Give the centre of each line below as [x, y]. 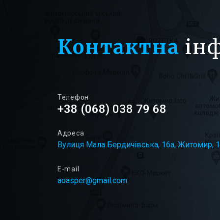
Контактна [119, 47]
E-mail [69, 169]
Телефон [73, 97]
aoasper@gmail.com [92, 180]
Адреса [71, 133]
